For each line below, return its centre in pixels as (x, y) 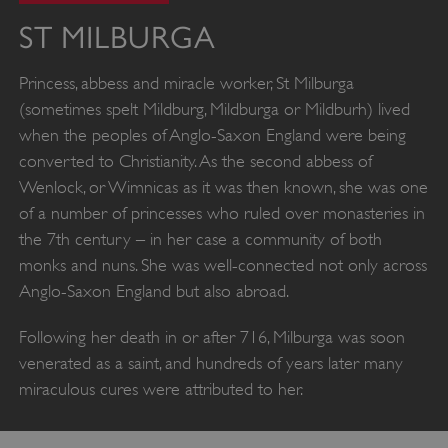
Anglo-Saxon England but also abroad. (153, 290)
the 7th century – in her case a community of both (200, 238)
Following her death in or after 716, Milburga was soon (211, 336)
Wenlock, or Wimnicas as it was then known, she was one (223, 186)
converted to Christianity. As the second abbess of (195, 160)
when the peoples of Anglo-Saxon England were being (212, 134)
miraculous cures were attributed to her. (160, 388)
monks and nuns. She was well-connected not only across (222, 264)
